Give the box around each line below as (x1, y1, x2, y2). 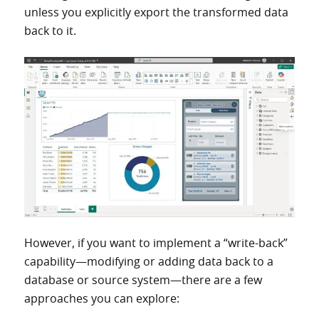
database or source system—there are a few (23, 274, 262, 286)
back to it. (23, 25, 76, 37)
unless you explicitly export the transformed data (23, 6, 288, 19)
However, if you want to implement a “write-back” (23, 237, 288, 249)
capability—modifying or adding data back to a (23, 256, 273, 268)
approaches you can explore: (23, 293, 179, 305)
